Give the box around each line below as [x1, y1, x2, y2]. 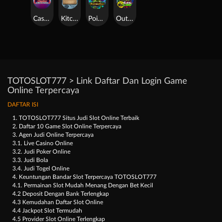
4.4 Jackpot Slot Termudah [12, 208, 82, 214]
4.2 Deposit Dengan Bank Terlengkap [12, 191, 109, 197]
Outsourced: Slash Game [127, 15, 133, 23]
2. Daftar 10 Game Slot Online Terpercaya [12, 123, 121, 130]
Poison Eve [98, 15, 104, 23]
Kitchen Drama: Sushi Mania [72, 15, 78, 23]
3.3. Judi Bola [12, 157, 48, 164]
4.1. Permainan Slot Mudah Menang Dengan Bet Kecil [12, 182, 153, 189]
